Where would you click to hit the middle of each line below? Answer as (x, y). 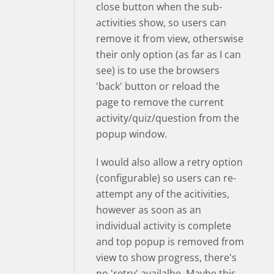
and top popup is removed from (170, 242)
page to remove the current (160, 102)
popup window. (131, 134)
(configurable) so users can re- (166, 178)
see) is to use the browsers (158, 70)
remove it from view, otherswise (170, 39)
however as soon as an (149, 210)
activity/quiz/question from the (168, 118)
